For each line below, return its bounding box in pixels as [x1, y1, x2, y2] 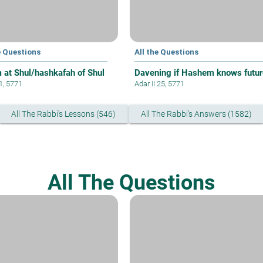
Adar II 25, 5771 [134, 79, 184, 89]
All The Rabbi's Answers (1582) [140, 109, 252, 119]
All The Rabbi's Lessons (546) [11, 109, 116, 119]
